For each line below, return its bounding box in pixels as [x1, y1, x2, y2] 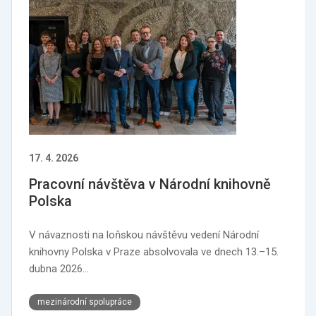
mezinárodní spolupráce [37, 297, 132, 307]
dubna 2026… [29, 262, 89, 275]
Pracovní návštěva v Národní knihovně [29, 176, 271, 193]
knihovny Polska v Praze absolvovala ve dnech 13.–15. [29, 245, 279, 258]
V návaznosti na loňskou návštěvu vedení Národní [29, 229, 259, 241]
